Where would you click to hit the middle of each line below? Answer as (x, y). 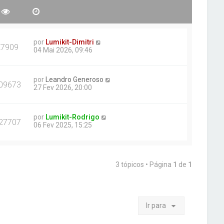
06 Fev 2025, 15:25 (63, 125)
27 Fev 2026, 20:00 (63, 87)
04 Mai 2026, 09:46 (63, 50)
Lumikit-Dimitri (70, 42)
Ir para (156, 205)
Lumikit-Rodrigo (73, 117)
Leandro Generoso (75, 79)
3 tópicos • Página (144, 164)
